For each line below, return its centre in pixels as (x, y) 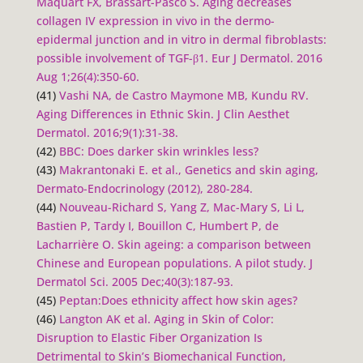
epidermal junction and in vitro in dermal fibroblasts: (181, 39)
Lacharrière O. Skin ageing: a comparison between (173, 244)
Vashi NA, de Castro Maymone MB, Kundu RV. (184, 95)
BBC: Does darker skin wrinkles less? (158, 151)
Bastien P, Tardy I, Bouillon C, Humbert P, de (157, 225)
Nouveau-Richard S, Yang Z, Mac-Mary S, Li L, (181, 207)
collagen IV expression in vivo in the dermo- (155, 20)
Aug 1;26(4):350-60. (88, 76)
